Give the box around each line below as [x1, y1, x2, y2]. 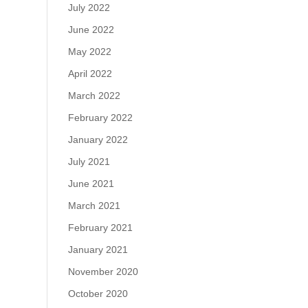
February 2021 [67, 222, 133, 233]
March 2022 [67, 90, 120, 101]
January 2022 [67, 134, 128, 145]
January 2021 [67, 244, 128, 255]
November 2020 [67, 266, 138, 277]
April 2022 [67, 68, 112, 79]
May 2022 [67, 46, 111, 57]
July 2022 [67, 2, 110, 13]
